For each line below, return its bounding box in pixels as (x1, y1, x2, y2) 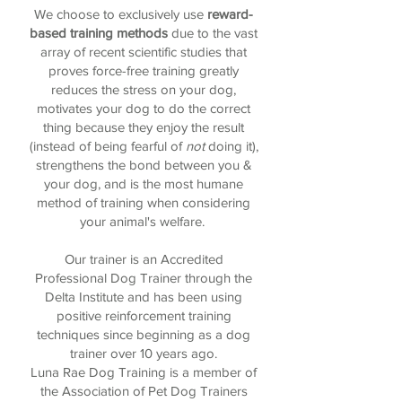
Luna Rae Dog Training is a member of (31, 364, 257, 380)
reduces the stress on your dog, (51, 82, 236, 97)
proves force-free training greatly (48, 63, 239, 78)
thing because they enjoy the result (43, 119, 244, 135)
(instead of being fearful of (29, 138, 186, 153)
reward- (207, 6, 253, 22)
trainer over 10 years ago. (70, 345, 217, 361)
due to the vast (168, 25, 258, 40)
